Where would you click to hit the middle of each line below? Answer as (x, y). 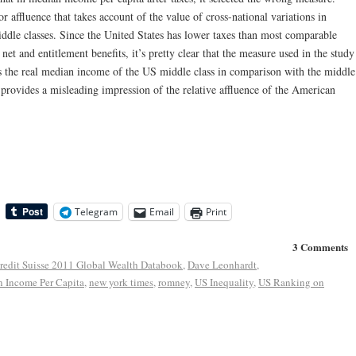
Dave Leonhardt (222, 265)
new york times (121, 282)
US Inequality (224, 282)
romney (174, 282)
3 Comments (320, 247)
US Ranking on (291, 282)
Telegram (96, 212)
